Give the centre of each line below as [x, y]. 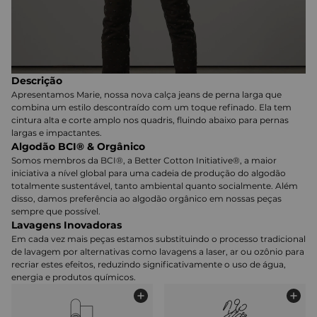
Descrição [37, 81]
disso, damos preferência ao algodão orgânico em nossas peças [146, 199]
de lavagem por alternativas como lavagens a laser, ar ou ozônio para [158, 252]
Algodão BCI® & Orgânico [78, 147]
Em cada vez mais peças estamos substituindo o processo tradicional [158, 239]
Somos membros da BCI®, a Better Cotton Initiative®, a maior [144, 161]
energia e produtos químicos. [74, 277]
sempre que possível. [56, 212]
